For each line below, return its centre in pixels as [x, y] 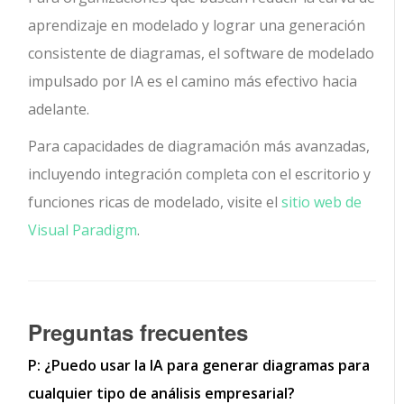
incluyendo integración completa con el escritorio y [200, 174]
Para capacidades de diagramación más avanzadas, [199, 147]
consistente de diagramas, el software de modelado [202, 54]
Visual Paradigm [83, 230]
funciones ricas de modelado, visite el [155, 202]
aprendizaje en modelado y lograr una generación [197, 26]
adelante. [59, 110]
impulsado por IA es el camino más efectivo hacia [193, 82]
